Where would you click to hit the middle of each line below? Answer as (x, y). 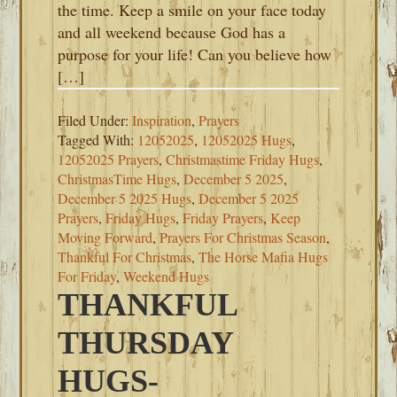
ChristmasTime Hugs (117, 179)
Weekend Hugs (167, 276)
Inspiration (162, 120)
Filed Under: (95, 120)
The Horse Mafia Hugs (264, 257)
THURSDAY (146, 343)
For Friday (87, 276)
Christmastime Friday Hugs (243, 159)
